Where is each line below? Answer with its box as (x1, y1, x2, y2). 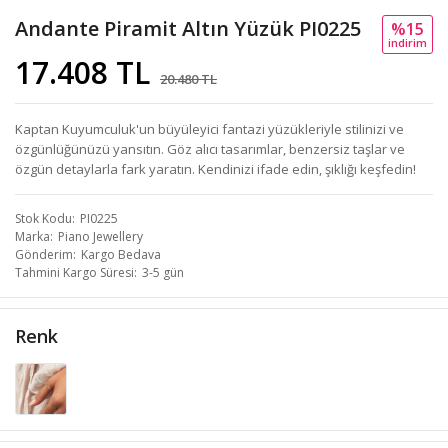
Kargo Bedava (81, 246, 161, 264)
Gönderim (15, 246, 73, 264)
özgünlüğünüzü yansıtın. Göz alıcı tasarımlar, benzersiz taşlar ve (15, 140, 405, 159)
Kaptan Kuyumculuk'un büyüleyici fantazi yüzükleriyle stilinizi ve (15, 120, 404, 139)
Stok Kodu (15, 210, 72, 228)
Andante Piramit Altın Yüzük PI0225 (15, 15, 361, 43)
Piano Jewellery (58, 228, 143, 246)
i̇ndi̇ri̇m (388, 35, 427, 51)
